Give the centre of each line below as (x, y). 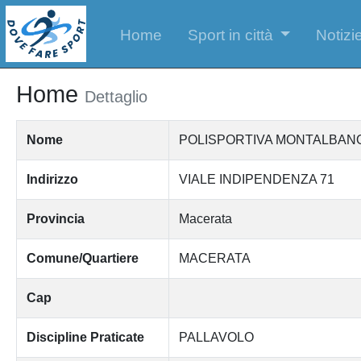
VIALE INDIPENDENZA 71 (256, 179)
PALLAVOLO (216, 337)
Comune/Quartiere (82, 258)
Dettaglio (116, 96)
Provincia (55, 218)
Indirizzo (52, 179)
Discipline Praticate (85, 337)
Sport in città (230, 35)
